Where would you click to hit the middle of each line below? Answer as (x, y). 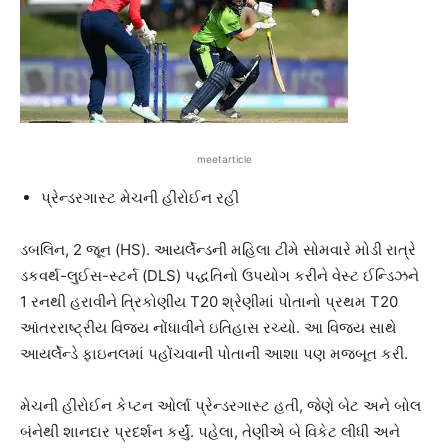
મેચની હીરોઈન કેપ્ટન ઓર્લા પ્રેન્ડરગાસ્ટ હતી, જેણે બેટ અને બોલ (220, 406)
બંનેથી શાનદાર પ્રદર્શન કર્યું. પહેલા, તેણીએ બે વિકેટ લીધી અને (210, 432)
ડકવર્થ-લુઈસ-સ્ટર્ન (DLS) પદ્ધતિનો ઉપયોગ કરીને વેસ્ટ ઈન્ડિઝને (219, 276)
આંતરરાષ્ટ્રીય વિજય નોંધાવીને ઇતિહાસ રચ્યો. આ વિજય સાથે (208, 328)
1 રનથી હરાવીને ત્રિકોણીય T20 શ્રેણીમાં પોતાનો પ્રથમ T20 (209, 302)
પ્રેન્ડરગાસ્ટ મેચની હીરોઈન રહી (140, 198)
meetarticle (224, 159)
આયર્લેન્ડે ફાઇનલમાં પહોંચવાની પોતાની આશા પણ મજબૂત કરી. (214, 354)
